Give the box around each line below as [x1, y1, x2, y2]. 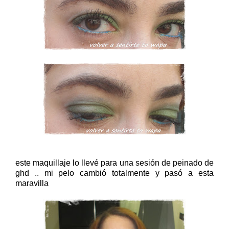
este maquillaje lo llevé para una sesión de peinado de [15, 158, 214, 167]
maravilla [15, 178, 49, 188]
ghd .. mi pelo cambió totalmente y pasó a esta [15, 168, 214, 177]
